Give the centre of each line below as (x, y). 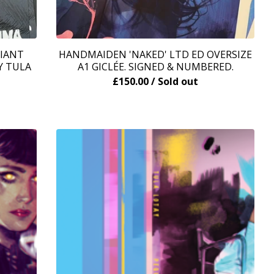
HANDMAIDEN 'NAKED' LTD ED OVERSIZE (155, 54)
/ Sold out (175, 81)
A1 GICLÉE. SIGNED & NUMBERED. (155, 67)
